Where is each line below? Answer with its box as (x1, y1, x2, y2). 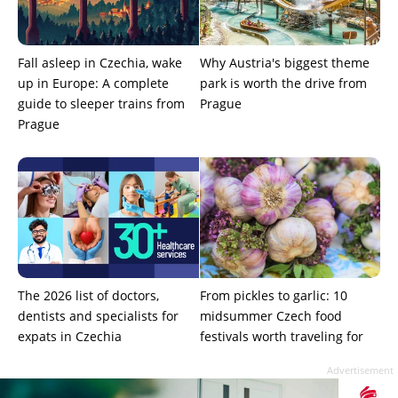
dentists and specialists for (18, 307, 179, 325)
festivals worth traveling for (199, 328, 363, 346)
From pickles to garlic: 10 (199, 287, 347, 305)
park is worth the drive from (199, 75, 367, 92)
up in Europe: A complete (18, 75, 169, 92)
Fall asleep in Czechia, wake (18, 54, 182, 72)
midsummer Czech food (199, 307, 342, 325)
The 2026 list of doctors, (18, 287, 159, 305)
